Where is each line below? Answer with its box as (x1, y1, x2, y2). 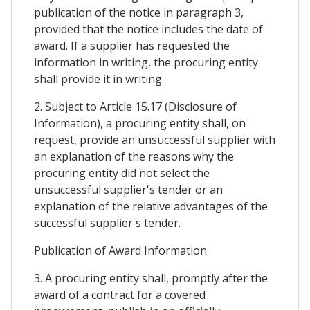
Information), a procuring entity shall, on (34, 116, 246, 131)
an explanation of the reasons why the (34, 149, 234, 165)
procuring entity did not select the (34, 165, 210, 181)
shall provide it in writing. (34, 71, 164, 87)
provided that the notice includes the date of (34, 21, 263, 37)
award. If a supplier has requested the (34, 38, 230, 54)
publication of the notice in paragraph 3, (34, 5, 244, 21)
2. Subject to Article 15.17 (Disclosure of (34, 99, 237, 115)
